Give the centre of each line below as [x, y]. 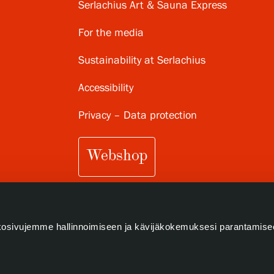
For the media [111, 33]
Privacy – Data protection [138, 115]
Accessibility [106, 88]
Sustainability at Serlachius [142, 60]
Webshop [117, 155]
